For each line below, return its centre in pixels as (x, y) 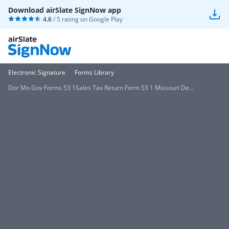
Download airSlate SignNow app (65, 10)
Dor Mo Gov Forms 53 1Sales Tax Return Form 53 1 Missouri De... (101, 88)
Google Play (106, 19)
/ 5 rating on (70, 19)
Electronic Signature (37, 72)
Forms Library (94, 72)
